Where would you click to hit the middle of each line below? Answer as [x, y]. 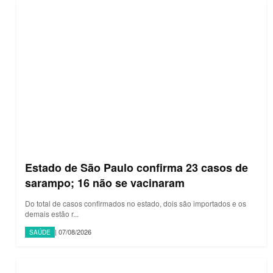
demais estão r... [52, 213]
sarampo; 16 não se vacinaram [105, 183]
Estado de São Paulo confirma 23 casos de [136, 167]
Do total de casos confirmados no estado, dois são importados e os [136, 203]
